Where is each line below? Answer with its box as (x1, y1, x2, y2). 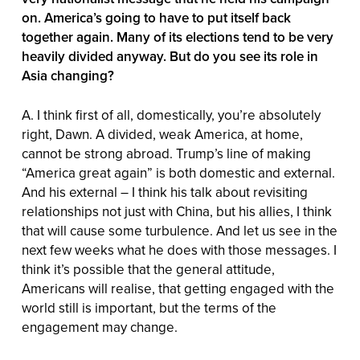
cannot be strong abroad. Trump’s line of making (21, 144, 311, 164)
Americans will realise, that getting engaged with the (21, 279, 334, 299)
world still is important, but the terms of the (21, 298, 276, 318)
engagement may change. (21, 317, 178, 337)
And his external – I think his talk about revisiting (21, 182, 308, 202)
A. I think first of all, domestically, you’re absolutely (21, 105, 321, 125)
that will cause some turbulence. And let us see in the (21, 221, 337, 241)
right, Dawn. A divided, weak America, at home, (21, 125, 303, 145)
